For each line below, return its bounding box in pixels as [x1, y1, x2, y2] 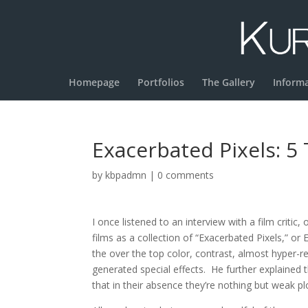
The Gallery [201, 76, 255, 89]
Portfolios [137, 76, 184, 89]
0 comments [157, 168, 214, 181]
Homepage [68, 76, 120, 89]
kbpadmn [105, 168, 147, 181]
